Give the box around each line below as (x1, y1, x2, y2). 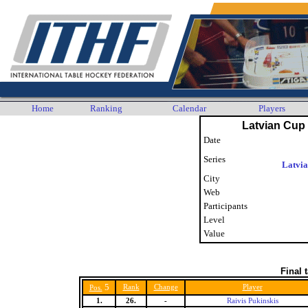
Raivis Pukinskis (226, 297, 278, 305)
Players (258, 103, 285, 113)
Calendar (173, 103, 206, 113)
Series (203, 154, 225, 164)
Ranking (90, 103, 122, 113)
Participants (203, 201, 247, 211)
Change (153, 283, 178, 291)
